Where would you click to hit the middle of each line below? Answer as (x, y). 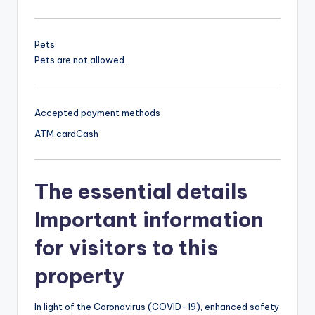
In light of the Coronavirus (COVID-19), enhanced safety (157, 306)
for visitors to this (126, 247)
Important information (149, 219)
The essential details (141, 191)
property (79, 276)
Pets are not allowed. (81, 60)
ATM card (55, 133)
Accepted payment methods (97, 112)
